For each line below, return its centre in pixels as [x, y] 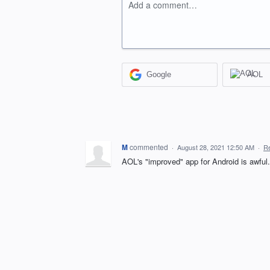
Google [159, 75]
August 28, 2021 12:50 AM [216, 147]
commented [150, 146]
